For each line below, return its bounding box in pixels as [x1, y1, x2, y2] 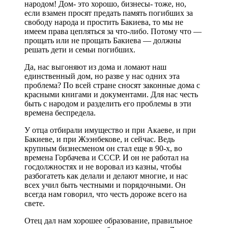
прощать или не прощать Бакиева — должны [24, 36, 181, 45]
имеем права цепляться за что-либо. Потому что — [24, 26, 202, 36]
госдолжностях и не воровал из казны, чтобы [24, 162, 182, 171]
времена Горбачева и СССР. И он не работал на [24, 153, 189, 162]
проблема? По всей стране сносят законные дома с [24, 80, 200, 90]
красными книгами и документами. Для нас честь [24, 90, 198, 99]
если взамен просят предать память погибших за [24, 8, 193, 17]
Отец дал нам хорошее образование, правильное [24, 216, 192, 225]
